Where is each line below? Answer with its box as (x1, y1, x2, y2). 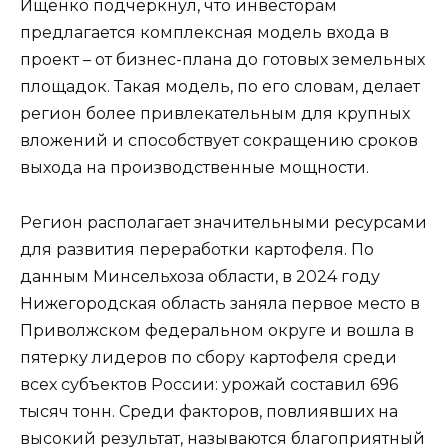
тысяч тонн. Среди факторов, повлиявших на (20, 401, 398, 421)
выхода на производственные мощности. (20, 158, 369, 178)
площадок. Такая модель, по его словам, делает (20, 77, 420, 97)
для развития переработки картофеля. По (20, 239, 374, 259)
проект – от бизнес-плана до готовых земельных (20, 50, 425, 70)
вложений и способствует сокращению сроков (20, 131, 418, 151)
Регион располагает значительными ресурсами (20, 212, 427, 232)
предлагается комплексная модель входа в (20, 23, 389, 43)
